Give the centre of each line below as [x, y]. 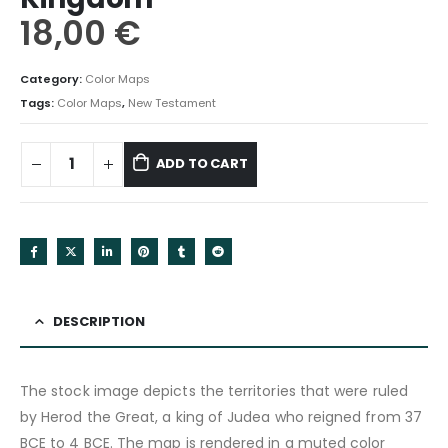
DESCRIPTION [99, 321]
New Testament [172, 102]
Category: [52, 78]
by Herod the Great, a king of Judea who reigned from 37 [221, 416]
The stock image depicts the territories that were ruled [214, 390]
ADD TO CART [201, 164]
